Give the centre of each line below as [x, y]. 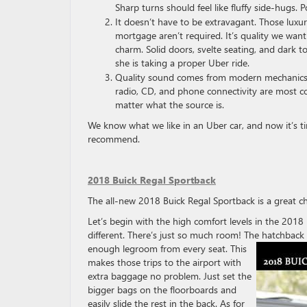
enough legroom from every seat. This [167, 248]
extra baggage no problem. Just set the [170, 276]
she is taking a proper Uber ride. [182, 63]
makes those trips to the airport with [164, 262]
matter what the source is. [170, 105]
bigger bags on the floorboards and [162, 290]
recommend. [114, 139]
